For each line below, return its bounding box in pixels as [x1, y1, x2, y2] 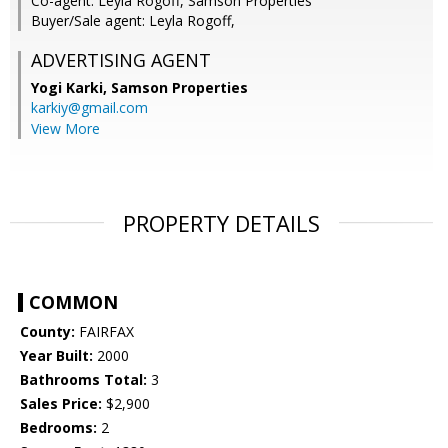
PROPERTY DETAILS [123, 208, 320, 239]
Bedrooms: [20, 418, 97, 438]
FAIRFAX [75, 322, 134, 342]
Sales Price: [20, 394, 102, 414]
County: [20, 322, 75, 342]
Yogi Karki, [31, 78, 111, 98]
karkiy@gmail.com [31, 98, 148, 118]
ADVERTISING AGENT [31, 48, 211, 73]
